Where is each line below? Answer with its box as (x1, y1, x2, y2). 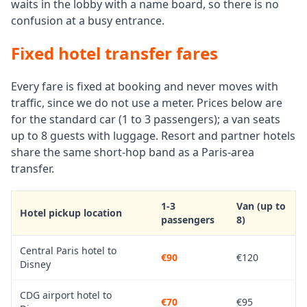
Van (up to (236, 199, 286, 212)
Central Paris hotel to (20, 244, 116, 257)
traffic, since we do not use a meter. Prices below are (11, 95, 282, 110)
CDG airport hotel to (20, 288, 112, 302)
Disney (20, 258, 51, 271)
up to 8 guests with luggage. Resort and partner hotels (11, 128, 295, 143)
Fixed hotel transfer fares (11, 42, 218, 64)
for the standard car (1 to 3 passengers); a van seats (11, 112, 280, 127)
